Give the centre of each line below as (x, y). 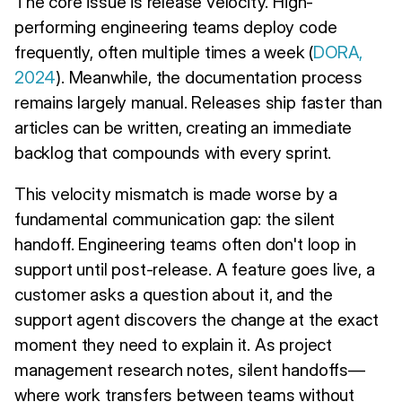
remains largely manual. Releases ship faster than (198, 102)
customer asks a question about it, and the (174, 294)
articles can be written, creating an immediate (184, 127)
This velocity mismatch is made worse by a (176, 193)
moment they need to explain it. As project (173, 344)
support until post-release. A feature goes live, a (195, 269)
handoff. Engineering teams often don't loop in (186, 244)
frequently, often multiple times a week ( (164, 52)
